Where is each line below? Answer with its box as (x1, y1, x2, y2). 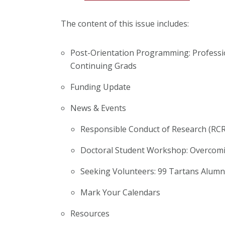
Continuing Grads (70, 60, 137, 71)
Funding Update (70, 81, 131, 92)
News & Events (70, 102, 127, 114)
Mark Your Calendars (80, 186, 160, 198)
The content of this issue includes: (60, 18, 189, 29)
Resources (70, 207, 110, 219)
